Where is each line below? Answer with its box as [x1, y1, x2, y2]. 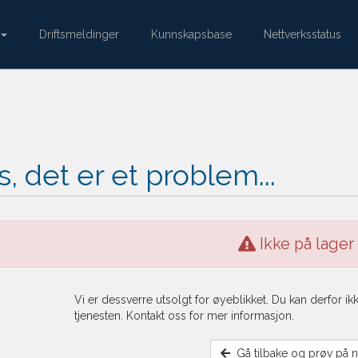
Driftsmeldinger [39, 28, 119, 41]
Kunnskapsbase [151, 28, 232, 41]
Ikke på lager [255, 235, 354, 254]
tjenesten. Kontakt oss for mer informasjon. [74, 309, 294, 323]
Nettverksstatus [264, 28, 341, 41]
